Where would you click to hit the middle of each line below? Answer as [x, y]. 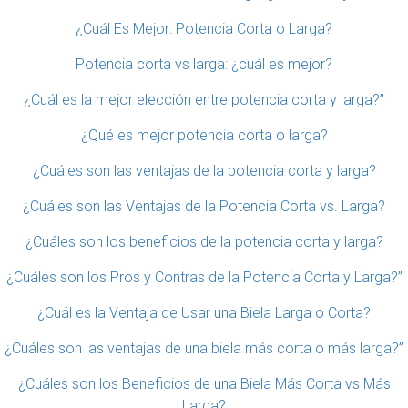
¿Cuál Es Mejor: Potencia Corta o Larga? [204, 29]
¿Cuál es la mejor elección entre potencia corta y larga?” [204, 100]
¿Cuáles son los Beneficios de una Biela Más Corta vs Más [204, 384]
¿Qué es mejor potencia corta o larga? [204, 135]
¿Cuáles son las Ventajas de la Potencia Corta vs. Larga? [204, 206]
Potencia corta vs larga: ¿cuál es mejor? [204, 64]
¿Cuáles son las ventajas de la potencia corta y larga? [204, 171]
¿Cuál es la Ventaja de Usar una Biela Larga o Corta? [204, 313]
